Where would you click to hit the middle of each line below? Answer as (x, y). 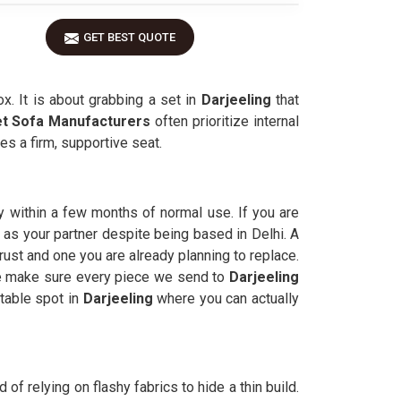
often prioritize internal (225, 121)
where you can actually (226, 299)
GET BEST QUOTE (129, 37)
